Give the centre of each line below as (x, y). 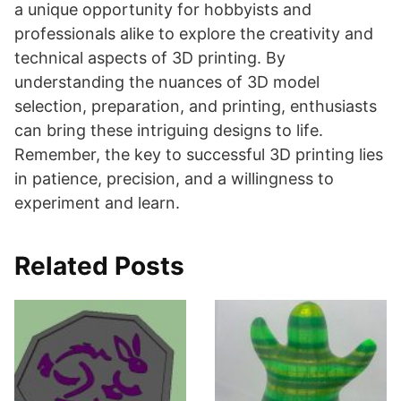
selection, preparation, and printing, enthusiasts (196, 106)
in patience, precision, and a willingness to (174, 179)
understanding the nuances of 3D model (167, 82)
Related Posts (99, 266)
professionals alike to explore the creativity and (194, 34)
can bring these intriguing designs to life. (169, 130)
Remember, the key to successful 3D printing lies (199, 154)
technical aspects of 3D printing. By (150, 58)
